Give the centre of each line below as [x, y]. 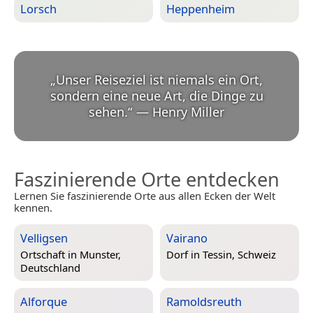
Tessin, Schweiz [239, 254]
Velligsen [44, 238]
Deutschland [50, 267]
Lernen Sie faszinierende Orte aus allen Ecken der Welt [145, 196]
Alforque [44, 302]
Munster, [100, 254]
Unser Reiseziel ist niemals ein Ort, [159, 80]
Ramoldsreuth [204, 302]
